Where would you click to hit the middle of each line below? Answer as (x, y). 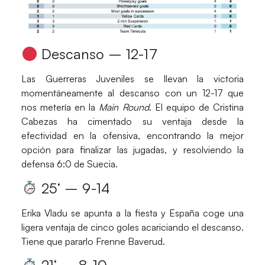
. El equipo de (181, 107)
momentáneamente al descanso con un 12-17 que (132, 93)
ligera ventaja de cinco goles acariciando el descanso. (132, 227)
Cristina (229, 107)
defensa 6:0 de (54, 164)
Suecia (101, 164)
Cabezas (39, 122)
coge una (222, 213)
